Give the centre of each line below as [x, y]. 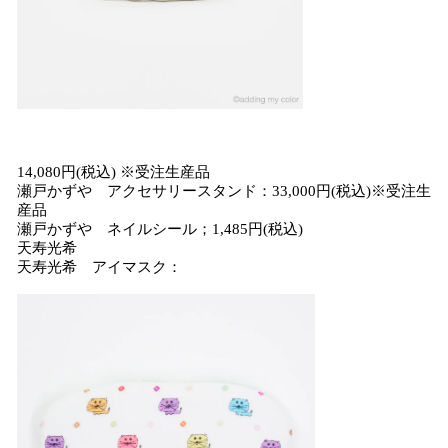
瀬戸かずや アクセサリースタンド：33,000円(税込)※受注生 [224, 191]
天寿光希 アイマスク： [99, 267]
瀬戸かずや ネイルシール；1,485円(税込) [160, 229]
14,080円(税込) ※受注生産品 [113, 172]
